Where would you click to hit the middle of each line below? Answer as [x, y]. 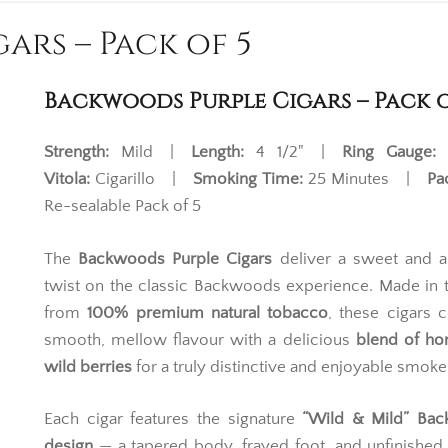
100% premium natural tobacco [208, 312]
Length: [217, 152]
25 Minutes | [364, 179]
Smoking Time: [248, 179]
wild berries [88, 366]
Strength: [76, 152]
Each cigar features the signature [173, 419]
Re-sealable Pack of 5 [122, 206]
